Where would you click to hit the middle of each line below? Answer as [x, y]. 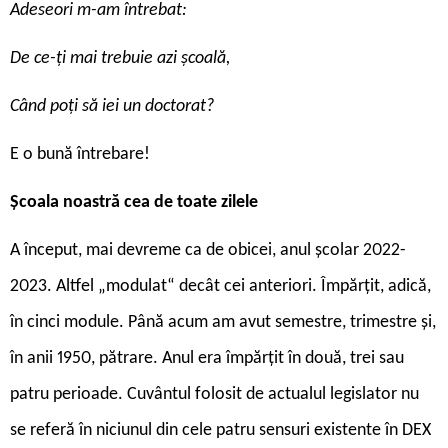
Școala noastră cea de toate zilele [134, 202]
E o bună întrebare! [80, 154]
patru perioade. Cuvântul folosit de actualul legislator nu [214, 394]
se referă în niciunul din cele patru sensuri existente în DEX [220, 430]
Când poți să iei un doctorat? [112, 106]
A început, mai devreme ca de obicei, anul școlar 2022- [208, 250]
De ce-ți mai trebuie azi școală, [120, 58]
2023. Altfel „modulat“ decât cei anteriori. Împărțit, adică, [220, 286]
